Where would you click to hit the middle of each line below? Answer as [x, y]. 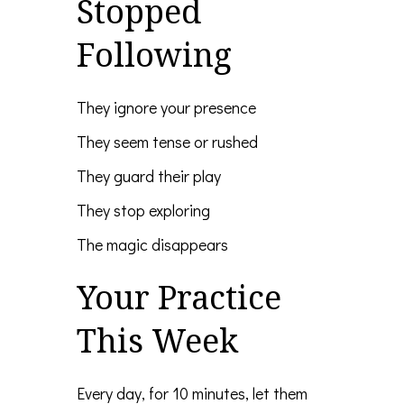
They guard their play [149, 176]
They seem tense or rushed [167, 142]
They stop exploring [143, 211]
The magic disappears [152, 245]
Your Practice [179, 298]
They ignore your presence [166, 108]
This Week [157, 341]
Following [154, 55]
